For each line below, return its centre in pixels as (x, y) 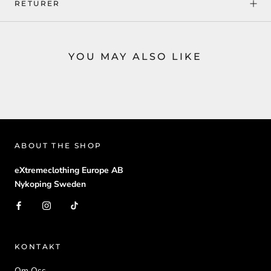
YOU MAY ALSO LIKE (135, 57)
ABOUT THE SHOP (58, 146)
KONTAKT (38, 247)
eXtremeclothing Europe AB (69, 171)
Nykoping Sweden (50, 184)
